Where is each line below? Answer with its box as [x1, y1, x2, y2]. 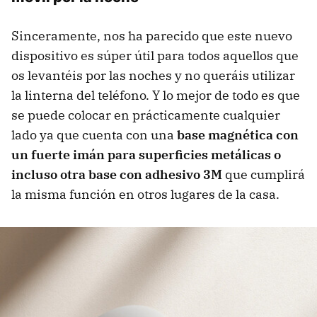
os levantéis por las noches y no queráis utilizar [11, 67, 295, 84]
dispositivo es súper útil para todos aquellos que [11, 47, 299, 64]
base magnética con [177, 127, 299, 144]
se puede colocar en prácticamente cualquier [11, 107, 280, 124]
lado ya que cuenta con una [11, 127, 177, 144]
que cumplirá [222, 166, 305, 183]
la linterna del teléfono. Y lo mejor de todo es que [11, 87, 300, 104]
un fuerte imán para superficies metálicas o [11, 146, 281, 163]
